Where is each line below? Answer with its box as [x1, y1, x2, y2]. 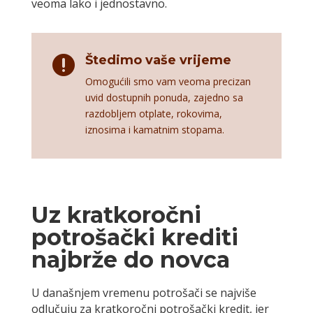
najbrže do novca [31, 246, 230, 274]
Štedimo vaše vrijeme [85, 52, 231, 68]
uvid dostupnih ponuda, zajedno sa [85, 91, 243, 105]
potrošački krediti [31, 224, 238, 252]
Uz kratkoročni [31, 201, 201, 229]
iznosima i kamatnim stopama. [85, 123, 224, 137]
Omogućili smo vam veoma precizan [85, 75, 251, 89]
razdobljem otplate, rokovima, [85, 107, 222, 121]
